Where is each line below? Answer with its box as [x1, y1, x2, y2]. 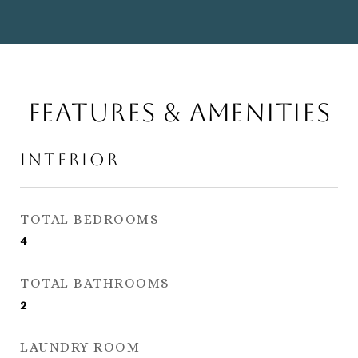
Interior [20, 149, 120, 169]
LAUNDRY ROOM [20, 340, 140, 355]
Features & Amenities [27, 97, 331, 127]
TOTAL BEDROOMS [20, 212, 159, 227]
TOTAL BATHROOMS [20, 276, 170, 291]
